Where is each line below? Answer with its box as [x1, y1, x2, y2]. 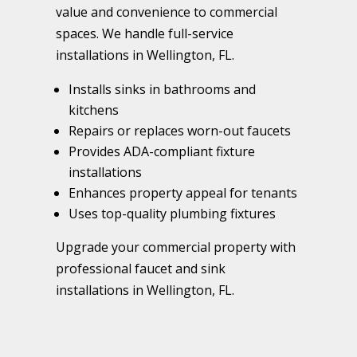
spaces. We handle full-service [56, 24, 233, 42]
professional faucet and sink [56, 259, 226, 277]
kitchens [69, 100, 119, 119]
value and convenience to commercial [56, 2, 277, 21]
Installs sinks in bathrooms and [69, 80, 256, 98]
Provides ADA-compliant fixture [69, 142, 255, 160]
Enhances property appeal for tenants [69, 183, 297, 202]
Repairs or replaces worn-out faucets [69, 121, 291, 139]
